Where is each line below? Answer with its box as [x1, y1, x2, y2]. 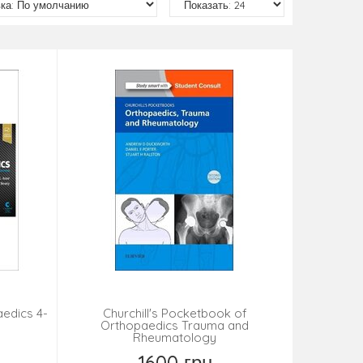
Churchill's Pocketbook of [102, 305, 247, 322]
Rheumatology [133, 330, 217, 346]
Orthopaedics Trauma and [100, 318, 250, 334]
